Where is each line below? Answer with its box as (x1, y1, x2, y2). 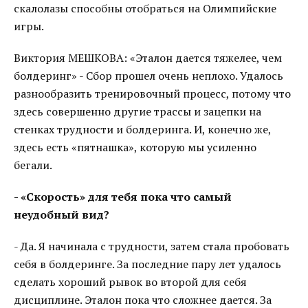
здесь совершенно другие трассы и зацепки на (14, 104, 261, 119)
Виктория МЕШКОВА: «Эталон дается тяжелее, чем (14, 50, 282, 65)
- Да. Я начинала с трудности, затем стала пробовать (14, 239, 289, 254)
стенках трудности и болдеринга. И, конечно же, (14, 122, 271, 137)
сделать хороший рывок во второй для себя (14, 274, 247, 289)
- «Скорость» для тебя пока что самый (14, 189, 232, 204)
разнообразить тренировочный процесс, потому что (14, 86, 291, 101)
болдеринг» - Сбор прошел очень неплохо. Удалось (14, 68, 283, 83)
